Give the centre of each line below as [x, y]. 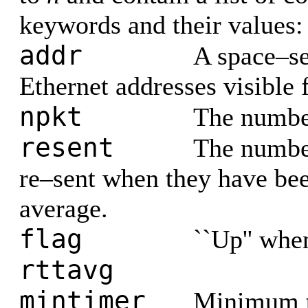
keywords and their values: [161, 25]
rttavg [67, 270]
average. [64, 208]
